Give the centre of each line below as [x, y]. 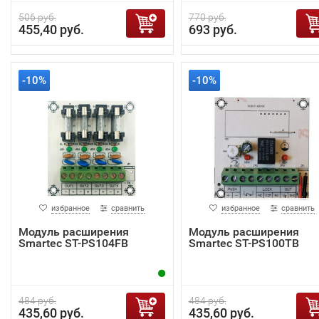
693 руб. [213, 29]
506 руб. [37, 17]
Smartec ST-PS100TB [244, 243]
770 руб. [207, 17]
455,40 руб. [51, 29]
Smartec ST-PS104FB [73, 243]
